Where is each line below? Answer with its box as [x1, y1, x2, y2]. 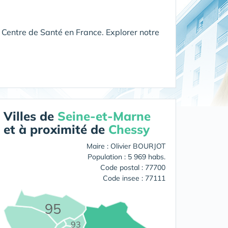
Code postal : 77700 [100, 163, 165, 172]
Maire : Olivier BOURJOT [87, 141, 165, 151]
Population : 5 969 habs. [88, 152, 165, 161]
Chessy [108, 122, 150, 137]
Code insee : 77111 [103, 174, 165, 183]
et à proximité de [4, 122, 108, 137]
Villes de [4, 108, 58, 124]
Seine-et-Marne [58, 108, 151, 124]
